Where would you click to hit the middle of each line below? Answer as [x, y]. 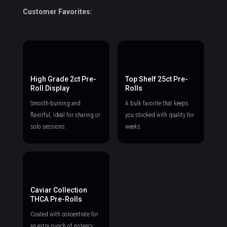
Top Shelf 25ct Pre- [156, 79]
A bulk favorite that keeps [157, 104]
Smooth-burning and [55, 104]
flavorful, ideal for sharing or [65, 115]
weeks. [133, 127]
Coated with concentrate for [64, 215]
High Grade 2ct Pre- [63, 79]
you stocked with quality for [159, 115]
